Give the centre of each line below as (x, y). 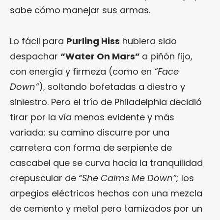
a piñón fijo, (167, 56)
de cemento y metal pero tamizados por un (106, 208)
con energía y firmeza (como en (82, 71)
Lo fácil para (38, 41)
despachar (35, 56)
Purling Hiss (93, 41)
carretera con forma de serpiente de (91, 148)
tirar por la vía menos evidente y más (92, 117)
